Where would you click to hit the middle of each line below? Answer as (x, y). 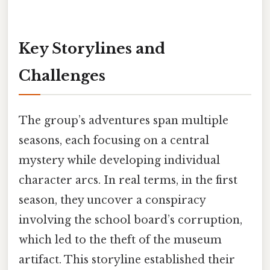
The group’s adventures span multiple (124, 121)
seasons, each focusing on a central (114, 141)
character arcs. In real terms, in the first (128, 181)
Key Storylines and (92, 49)
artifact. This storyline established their (127, 260)
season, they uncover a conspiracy (112, 200)
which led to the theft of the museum (120, 240)
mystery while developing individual (119, 161)
